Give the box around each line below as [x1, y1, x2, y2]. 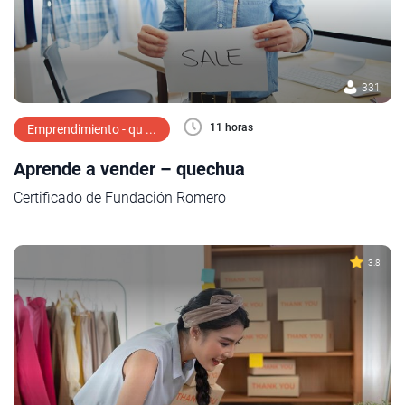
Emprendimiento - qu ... [27, 122, 156, 137]
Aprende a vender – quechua [14, 158, 245, 180]
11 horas [210, 121, 253, 134]
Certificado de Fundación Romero [14, 189, 226, 206]
